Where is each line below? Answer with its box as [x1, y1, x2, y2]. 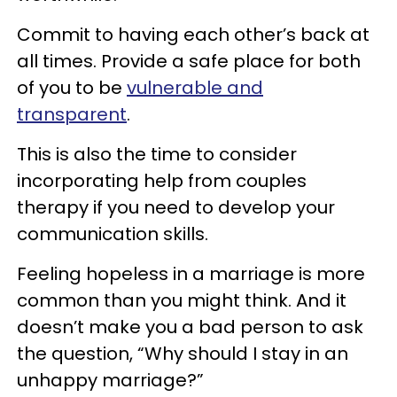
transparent [17, 101, 127, 127]
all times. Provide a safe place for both [17, 48, 361, 74]
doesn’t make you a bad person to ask [17, 314, 363, 339]
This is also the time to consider [17, 141, 297, 167]
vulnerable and [127, 74, 263, 100]
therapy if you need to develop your [17, 194, 335, 220]
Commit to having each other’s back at [17, 21, 370, 47]
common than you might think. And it [17, 287, 346, 313]
